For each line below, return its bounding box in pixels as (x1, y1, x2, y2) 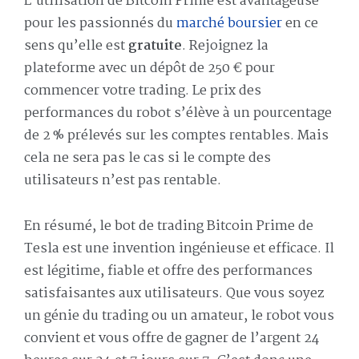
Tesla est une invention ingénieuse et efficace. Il (24, 237, 334, 260)
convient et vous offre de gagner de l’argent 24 (24, 327, 320, 349)
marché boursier (176, 12, 282, 34)
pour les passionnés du (24, 12, 176, 34)
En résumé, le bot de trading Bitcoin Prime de (24, 215, 313, 237)
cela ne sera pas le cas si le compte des (24, 147, 271, 169)
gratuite (128, 34, 182, 57)
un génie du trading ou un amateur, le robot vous (24, 305, 334, 327)
